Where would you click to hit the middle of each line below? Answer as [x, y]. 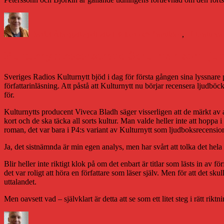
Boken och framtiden [149, 34]
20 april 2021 [94, 34]
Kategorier [132, 16]
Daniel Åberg [52, 34]
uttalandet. [20, 182]
